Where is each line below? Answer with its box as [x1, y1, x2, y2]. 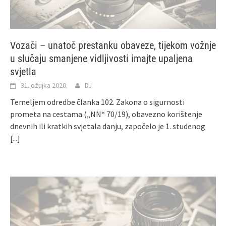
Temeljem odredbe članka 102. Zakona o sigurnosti [10, 97, 185, 107]
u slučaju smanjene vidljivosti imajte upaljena [10, 52, 193, 65]
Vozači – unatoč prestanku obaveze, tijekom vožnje [10, 39, 216, 52]
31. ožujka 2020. [21, 81, 68, 90]
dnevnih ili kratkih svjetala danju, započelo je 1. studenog [10, 121, 205, 132]
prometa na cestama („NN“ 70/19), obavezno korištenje [10, 109, 202, 120]
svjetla [10, 66, 36, 78]
